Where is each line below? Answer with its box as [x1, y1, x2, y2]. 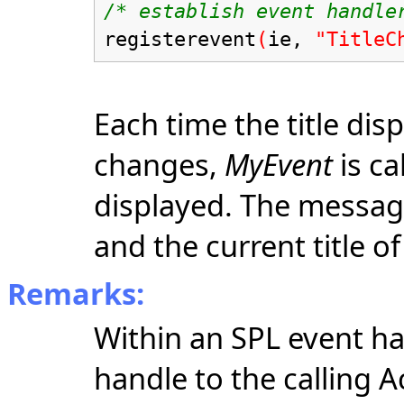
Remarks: [7, 272, 144, 314]
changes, [94, 143, 225, 185]
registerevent [104, 26, 256, 50]
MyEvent [225, 143, 333, 185]
